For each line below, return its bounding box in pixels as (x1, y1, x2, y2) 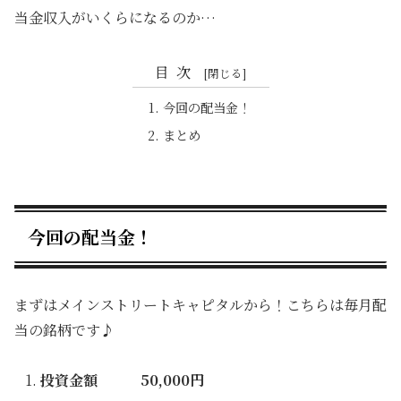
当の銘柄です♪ (14, 319, 115, 340)
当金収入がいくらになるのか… (14, 7, 216, 29)
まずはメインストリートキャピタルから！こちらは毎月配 (14, 294, 387, 315)
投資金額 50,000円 (40, 370, 205, 391)
